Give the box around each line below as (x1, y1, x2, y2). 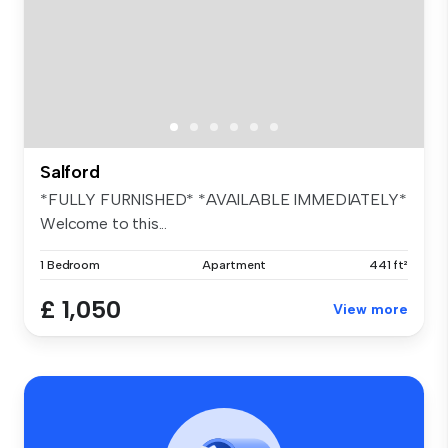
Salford (40, 161, 100, 184)
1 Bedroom (40, 258, 100, 273)
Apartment (202, 258, 267, 273)
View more (333, 301, 408, 319)
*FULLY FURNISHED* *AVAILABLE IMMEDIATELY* (40, 190, 407, 210)
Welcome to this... (40, 214, 168, 234)
